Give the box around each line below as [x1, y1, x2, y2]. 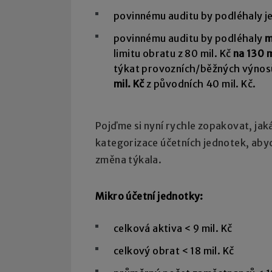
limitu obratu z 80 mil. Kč [114, 47, 233, 60]
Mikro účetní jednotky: [95, 190, 203, 203]
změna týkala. [95, 154, 162, 166]
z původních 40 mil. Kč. [144, 78, 256, 90]
